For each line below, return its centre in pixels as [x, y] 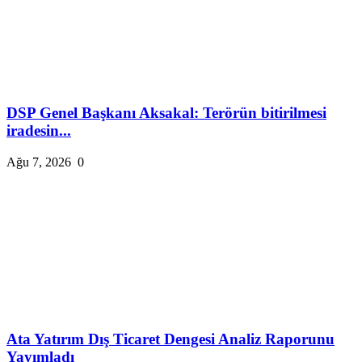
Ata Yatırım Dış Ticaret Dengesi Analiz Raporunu [170, 339]
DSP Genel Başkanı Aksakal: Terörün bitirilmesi [166, 113]
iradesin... [39, 131]
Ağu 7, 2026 [39, 162]
